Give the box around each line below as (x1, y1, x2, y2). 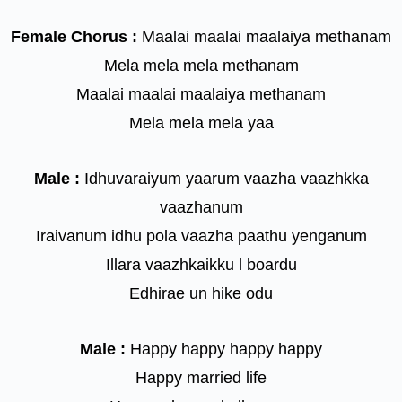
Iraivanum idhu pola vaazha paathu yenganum (35, 227, 367, 246)
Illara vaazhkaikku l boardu (105, 256, 297, 275)
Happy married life (135, 369, 267, 388)
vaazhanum (159, 198, 243, 217)
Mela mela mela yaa (128, 114, 274, 133)
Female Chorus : (11, 28, 137, 47)
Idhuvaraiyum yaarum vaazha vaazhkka (79, 170, 369, 188)
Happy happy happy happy (126, 340, 322, 359)
